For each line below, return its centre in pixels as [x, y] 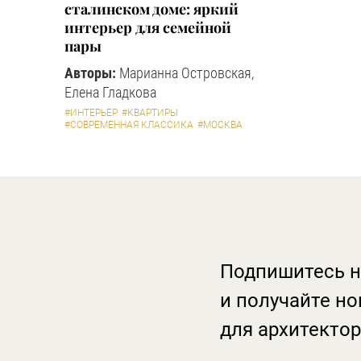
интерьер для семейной [148, 27]
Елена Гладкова [111, 92]
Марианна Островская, [185, 73]
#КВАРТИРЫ [150, 113]
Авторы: [91, 73]
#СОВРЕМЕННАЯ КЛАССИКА [129, 125]
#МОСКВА [220, 125]
